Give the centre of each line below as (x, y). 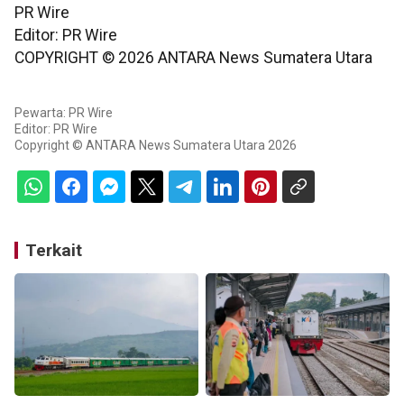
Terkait (54, 250)
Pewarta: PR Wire (64, 112)
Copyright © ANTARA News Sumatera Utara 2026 (156, 145)
